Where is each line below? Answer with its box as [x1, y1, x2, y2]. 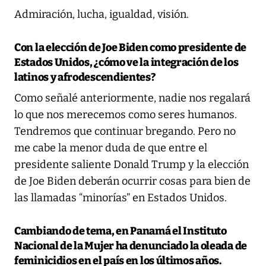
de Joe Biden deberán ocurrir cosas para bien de [14, 174, 251, 188]
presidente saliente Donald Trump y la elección [14, 157, 249, 171]
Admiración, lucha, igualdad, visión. [14, 7, 189, 21]
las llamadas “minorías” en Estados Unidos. [14, 191, 227, 204]
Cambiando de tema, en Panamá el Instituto [14, 224, 227, 237]
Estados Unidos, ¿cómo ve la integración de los [14, 55, 239, 69]
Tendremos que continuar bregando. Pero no [14, 124, 236, 138]
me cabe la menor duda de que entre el [14, 141, 207, 154]
